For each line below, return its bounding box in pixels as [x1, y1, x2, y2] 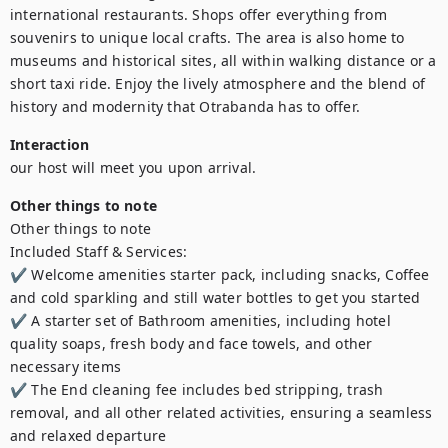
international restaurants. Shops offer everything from [10, 5, 387, 24]
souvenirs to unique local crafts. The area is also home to [10, 28, 405, 47]
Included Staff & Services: [10, 242, 188, 261]
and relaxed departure [10, 426, 167, 445]
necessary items [10, 357, 121, 376]
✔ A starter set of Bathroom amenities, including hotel [10, 311, 391, 330]
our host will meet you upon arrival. [10, 158, 257, 177]
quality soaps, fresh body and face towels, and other [10, 334, 373, 353]
